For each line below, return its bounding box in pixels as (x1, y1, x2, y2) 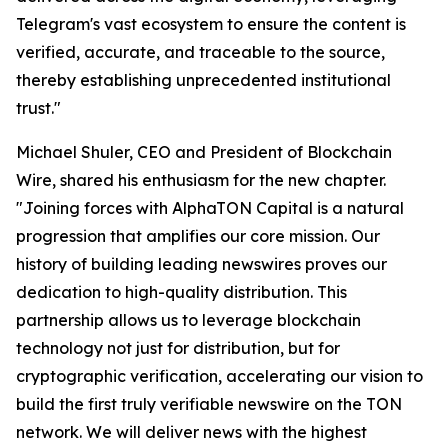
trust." (16, 98, 61, 119)
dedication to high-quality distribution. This (16, 282, 347, 303)
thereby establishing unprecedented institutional (16, 70, 391, 91)
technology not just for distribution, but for (16, 338, 340, 359)
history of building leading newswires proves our (16, 254, 387, 275)
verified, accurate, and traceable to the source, (16, 42, 385, 63)
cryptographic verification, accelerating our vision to (16, 366, 423, 387)
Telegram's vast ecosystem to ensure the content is (16, 14, 406, 35)
